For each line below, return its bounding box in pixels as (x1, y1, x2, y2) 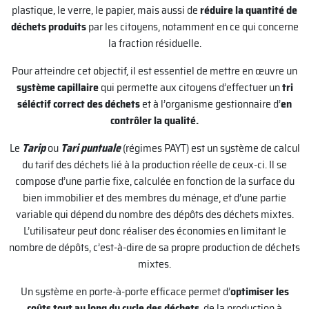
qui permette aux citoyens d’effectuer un (98, 78, 282, 96)
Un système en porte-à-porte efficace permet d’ (20, 282, 230, 300)
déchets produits (10, 17, 86, 35)
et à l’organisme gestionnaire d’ (140, 94, 281, 112)
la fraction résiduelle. (108, 34, 201, 52)
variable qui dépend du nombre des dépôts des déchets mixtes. (15, 205, 294, 223)
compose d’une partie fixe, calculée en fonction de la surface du (14, 172, 295, 190)
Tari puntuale (60, 139, 121, 157)
